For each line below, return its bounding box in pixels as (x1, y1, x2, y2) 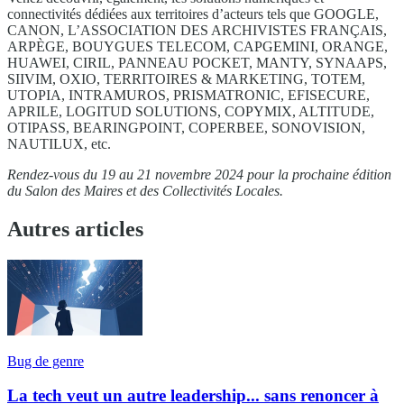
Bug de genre (7, 353, 84, 369)
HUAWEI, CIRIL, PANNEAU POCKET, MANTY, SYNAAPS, (7, 54, 387, 70)
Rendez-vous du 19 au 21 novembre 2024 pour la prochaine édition (7, 166, 391, 182)
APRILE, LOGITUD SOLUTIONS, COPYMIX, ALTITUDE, (7, 103, 374, 119)
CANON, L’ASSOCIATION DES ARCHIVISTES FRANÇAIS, (7, 22, 387, 38)
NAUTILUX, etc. (7, 135, 111, 151)
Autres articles (7, 216, 143, 241)
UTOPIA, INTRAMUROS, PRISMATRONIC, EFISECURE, (7, 87, 370, 103)
